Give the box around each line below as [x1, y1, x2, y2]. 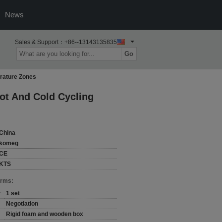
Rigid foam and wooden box [6, 211, 83, 218]
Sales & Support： [15, 39, 64, 46]
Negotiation [6, 200, 38, 207]
